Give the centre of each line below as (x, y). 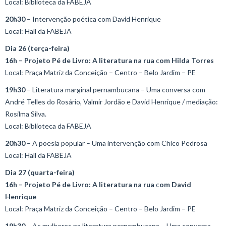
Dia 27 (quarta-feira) (40, 172)
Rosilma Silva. (26, 114)
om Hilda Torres (187, 60)
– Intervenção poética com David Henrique (93, 19)
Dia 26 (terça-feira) (37, 48)
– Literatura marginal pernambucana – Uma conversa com (115, 90)
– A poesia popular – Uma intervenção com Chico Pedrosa (116, 143)
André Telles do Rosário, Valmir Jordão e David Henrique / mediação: (111, 102)
